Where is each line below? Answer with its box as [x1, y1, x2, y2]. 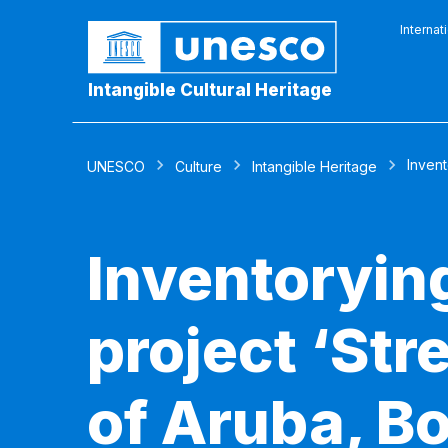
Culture [175, 158, 222, 175]
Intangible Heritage [252, 158, 377, 175]
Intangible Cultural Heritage [88, 80, 332, 101]
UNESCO [87, 158, 145, 175]
